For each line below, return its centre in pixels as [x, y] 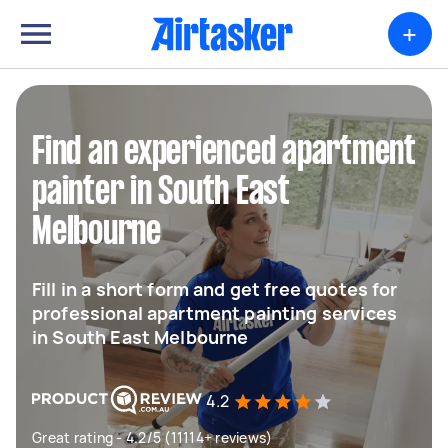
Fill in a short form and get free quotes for [215, 289]
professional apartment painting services [214, 313]
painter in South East [161, 193]
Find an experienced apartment [224, 153]
